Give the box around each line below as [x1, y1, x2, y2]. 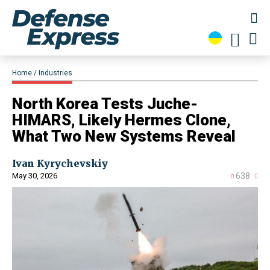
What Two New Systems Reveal [12, 127, 236, 146]
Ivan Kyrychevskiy [12, 157, 108, 170]
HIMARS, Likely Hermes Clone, [12, 111, 231, 130]
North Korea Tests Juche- [12, 95, 198, 113]
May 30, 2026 [12, 171, 57, 181]
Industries [39, 69, 72, 78]
